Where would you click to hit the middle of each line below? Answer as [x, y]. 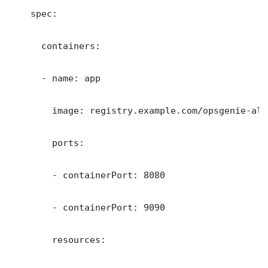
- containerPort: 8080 [87, 175]
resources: [57, 240]
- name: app [55, 78]
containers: [55, 46]
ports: [47, 143]
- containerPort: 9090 [87, 208]
